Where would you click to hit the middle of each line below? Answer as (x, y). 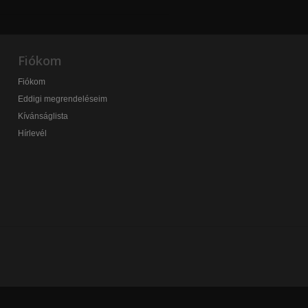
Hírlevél (32, 133)
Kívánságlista (43, 116)
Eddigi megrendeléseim (63, 99)
